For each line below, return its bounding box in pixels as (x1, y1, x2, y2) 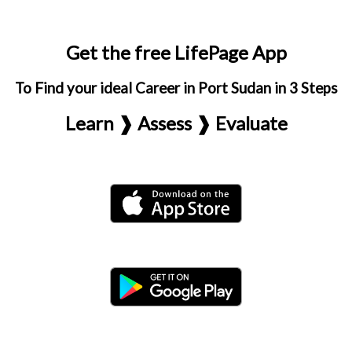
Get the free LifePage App (65, 41, 287, 64)
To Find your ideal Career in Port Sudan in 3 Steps (14, 79, 338, 97)
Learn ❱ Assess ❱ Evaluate (64, 112, 288, 134)
